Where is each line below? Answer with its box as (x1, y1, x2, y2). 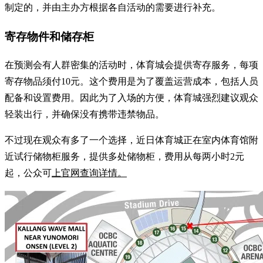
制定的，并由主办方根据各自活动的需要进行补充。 (5, 2, 221, 12)
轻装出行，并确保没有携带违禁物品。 (5, 109, 164, 120)
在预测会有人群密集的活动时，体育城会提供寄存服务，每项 (5, 60, 258, 70)
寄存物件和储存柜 (5, 30, 94, 43)
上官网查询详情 (52, 168, 117, 178)
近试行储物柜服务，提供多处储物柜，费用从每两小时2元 (5, 151, 244, 162)
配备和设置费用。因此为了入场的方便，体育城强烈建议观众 (5, 93, 258, 103)
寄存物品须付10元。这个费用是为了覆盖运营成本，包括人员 (5, 76, 258, 87)
